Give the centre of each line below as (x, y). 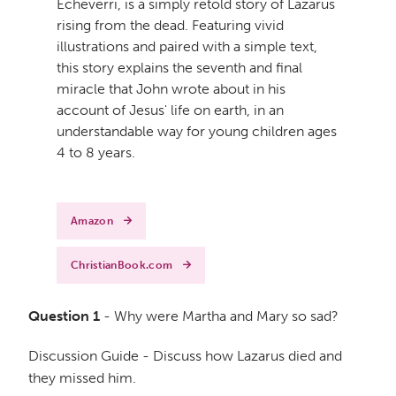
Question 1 (64, 316)
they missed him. (82, 377)
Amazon (92, 221)
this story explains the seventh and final (179, 67)
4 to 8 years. (96, 152)
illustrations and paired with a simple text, (187, 46)
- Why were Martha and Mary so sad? (219, 316)
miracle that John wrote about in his (171, 88)
